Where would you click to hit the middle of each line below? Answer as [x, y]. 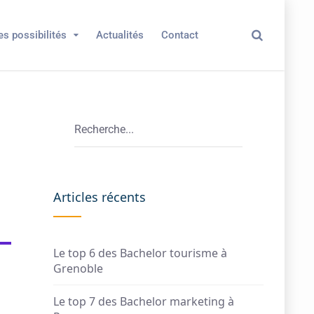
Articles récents [100, 197]
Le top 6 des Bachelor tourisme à [140, 253]
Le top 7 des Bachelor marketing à [144, 301]
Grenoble [78, 268]
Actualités [120, 35]
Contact [180, 35]
